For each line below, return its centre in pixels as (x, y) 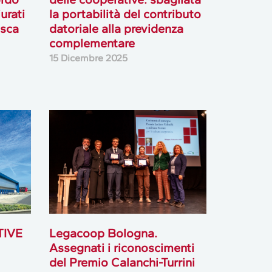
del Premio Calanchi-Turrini (122, 263)
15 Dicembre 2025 (88, 58)
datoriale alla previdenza (116, 28)
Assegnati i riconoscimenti (121, 248)
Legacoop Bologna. (103, 233)
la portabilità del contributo (125, 14)
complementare (92, 43)
